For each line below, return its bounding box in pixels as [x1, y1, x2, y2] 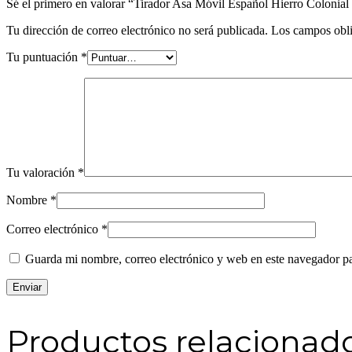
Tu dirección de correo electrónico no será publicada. [6, 24, 268, 38]
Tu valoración [6, 166, 78, 180]
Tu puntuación [6, 50, 81, 64]
